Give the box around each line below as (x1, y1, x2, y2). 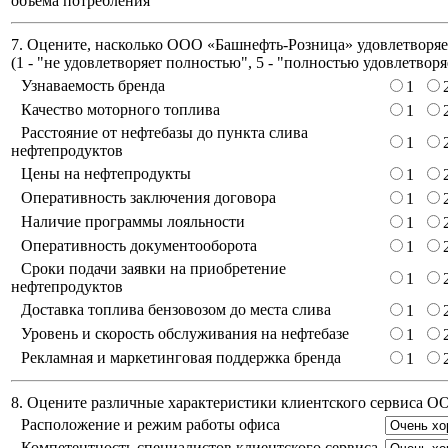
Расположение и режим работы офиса (21, 416, 280, 434)
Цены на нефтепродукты (21, 165, 191, 183)
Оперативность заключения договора (21, 189, 276, 207)
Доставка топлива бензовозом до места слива (21, 301, 331, 319)
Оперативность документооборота (21, 237, 257, 255)
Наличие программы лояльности (21, 213, 245, 231)
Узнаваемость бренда (21, 77, 165, 95)
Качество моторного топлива (21, 101, 220, 119)
